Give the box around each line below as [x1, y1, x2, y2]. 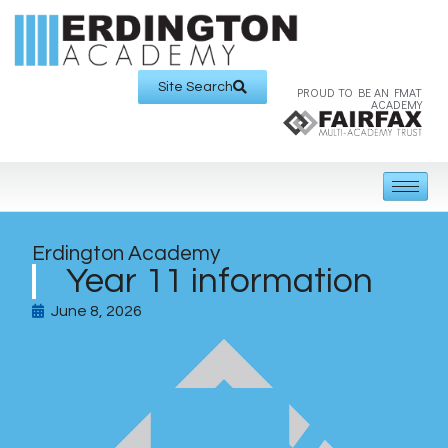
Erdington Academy [32, 242, 220, 264]
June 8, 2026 [51, 302, 142, 319]
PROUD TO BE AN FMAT [296, 83, 422, 100]
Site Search [157, 79, 233, 94]
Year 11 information [66, 262, 373, 299]
